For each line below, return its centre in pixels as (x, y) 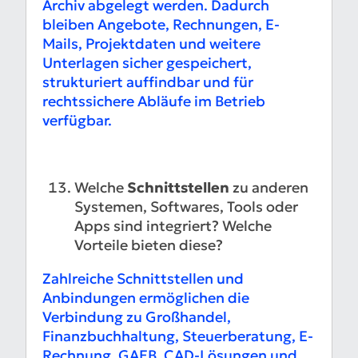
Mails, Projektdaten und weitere (151, 44)
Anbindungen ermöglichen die (146, 298)
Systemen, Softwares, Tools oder (186, 207)
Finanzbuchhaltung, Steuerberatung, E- (178, 336)
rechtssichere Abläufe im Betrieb (154, 101)
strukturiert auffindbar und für (148, 82)
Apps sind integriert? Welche (173, 226)
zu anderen (269, 188)
